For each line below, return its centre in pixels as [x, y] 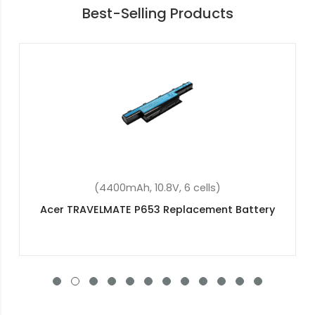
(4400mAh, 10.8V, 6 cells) [158, 187]
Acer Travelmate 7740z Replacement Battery [158, 209]
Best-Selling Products [157, 13]
